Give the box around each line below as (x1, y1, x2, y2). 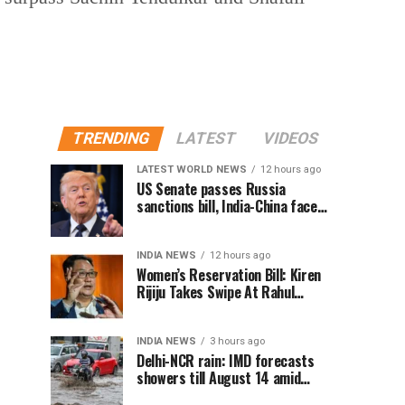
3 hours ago (210, 335, 265, 347)
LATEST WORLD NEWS (137, 164, 247, 175)
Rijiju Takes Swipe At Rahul (137, 281, 295, 303)
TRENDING (70, 129, 152, 147)
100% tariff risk (137, 212, 237, 234)
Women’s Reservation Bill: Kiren (137, 264, 322, 286)
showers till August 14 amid (137, 367, 301, 389)
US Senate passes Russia (137, 178, 286, 200)
